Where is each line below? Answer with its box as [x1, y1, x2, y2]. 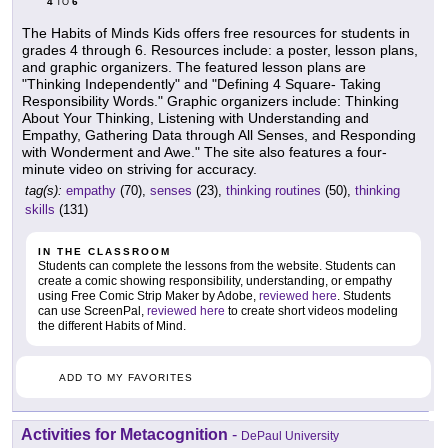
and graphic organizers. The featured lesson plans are [22, 59, 366, 76]
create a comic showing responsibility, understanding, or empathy [38, 274, 392, 289]
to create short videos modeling [225, 304, 398, 319]
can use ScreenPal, [38, 304, 147, 319]
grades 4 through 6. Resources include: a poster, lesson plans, [22, 42, 418, 59]
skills [25, 202, 55, 218]
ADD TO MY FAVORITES [59, 372, 193, 384]
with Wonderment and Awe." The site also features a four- [22, 144, 387, 161]
